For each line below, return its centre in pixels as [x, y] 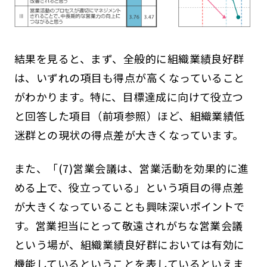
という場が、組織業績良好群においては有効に [129, 245]
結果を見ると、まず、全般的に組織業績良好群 [129, 59]
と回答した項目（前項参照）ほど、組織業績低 [129, 116]
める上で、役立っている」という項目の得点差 [129, 187]
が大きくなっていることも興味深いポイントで [129, 207]
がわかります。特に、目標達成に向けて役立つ [129, 97]
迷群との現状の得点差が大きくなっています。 [129, 135]
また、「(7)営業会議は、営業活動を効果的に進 [131, 168]
